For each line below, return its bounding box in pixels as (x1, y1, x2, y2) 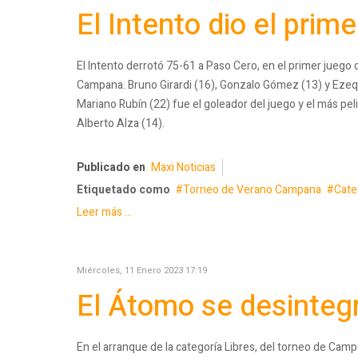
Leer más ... (77, 204, 132, 221)
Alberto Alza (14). (77, 114, 165, 132)
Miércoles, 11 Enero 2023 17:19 (77, 264, 207, 278)
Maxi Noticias (151, 159, 216, 177)
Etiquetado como (77, 181, 170, 199)
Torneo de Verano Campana (183, 181, 321, 199)
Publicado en (77, 159, 145, 177)
